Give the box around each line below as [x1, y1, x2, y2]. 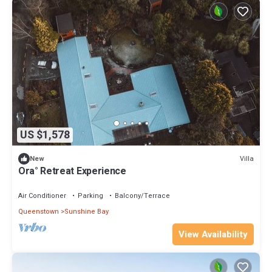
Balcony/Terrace [115, 191, 170, 202]
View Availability [178, 228, 248, 242]
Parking [78, 191, 103, 202]
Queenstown [18, 206, 59, 217]
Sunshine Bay [64, 206, 109, 217]
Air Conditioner [18, 191, 66, 202]
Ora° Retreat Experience [18, 164, 126, 179]
